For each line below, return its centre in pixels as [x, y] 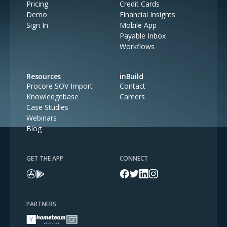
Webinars [42, 118]
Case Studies [47, 107]
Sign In [37, 25]
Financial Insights [147, 14]
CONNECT [134, 158]
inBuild [131, 76]
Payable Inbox [143, 35]
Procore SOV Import [60, 86]
